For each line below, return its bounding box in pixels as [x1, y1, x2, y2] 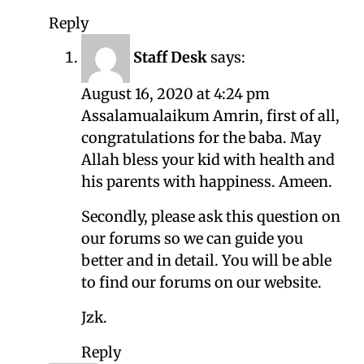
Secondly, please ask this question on [81, 207, 340, 227]
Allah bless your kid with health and [81, 150, 335, 170]
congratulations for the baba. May [81, 128, 321, 148]
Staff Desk [133, 48, 207, 67]
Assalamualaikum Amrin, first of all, [81, 106, 340, 126]
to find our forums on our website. [81, 273, 322, 292]
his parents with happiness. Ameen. [81, 172, 332, 192]
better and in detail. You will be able [81, 251, 331, 271]
